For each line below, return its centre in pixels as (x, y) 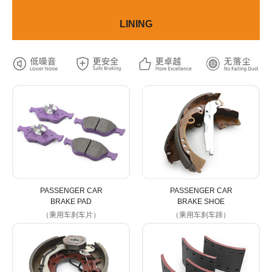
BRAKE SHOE (201, 201)
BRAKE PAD (71, 201)
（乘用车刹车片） (71, 215)
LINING (136, 24)
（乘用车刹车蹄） (201, 215)
